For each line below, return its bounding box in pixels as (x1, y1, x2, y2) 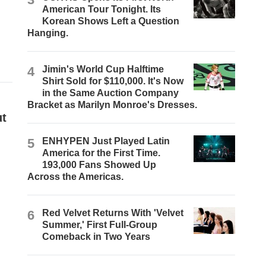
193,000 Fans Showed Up (42, 160, 157, 170)
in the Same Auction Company (42, 88, 179, 99)
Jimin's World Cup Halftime (42, 64, 164, 75)
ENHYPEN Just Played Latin (42, 136, 170, 147)
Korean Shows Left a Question (42, 16, 180, 27)
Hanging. (27, 28, 69, 39)
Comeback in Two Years (42, 232, 151, 242)
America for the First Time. (42, 148, 161, 159)
